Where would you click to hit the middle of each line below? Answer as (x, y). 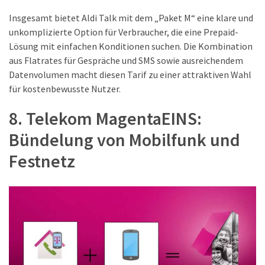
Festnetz (42, 161)
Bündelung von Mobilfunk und (125, 140)
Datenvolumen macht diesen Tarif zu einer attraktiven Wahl (130, 75)
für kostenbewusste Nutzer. (65, 89)
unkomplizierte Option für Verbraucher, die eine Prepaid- (124, 32)
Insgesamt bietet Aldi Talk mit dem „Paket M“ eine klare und (131, 18)
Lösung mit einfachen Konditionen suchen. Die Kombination (131, 46)
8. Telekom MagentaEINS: (105, 119)
